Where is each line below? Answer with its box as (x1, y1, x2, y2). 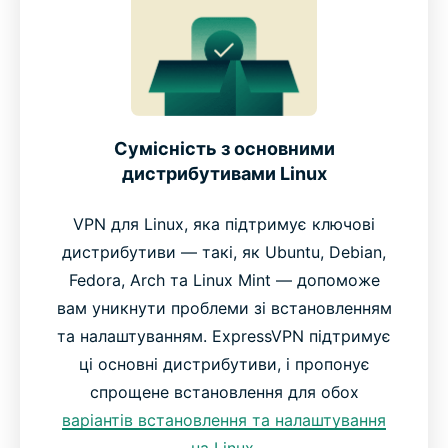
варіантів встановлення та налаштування (62, 409, 386, 430)
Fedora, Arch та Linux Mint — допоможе (68, 269, 380, 290)
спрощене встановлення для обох (89, 381, 359, 402)
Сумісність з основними (113, 137, 335, 159)
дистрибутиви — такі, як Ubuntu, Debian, (62, 241, 386, 262)
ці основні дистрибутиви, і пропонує (78, 353, 370, 374)
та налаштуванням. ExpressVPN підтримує (57, 325, 391, 346)
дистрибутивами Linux (121, 162, 327, 184)
